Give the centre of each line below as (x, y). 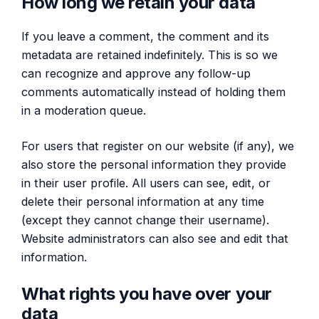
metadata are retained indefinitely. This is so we (150, 54)
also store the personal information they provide (154, 165)
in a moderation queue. (84, 110)
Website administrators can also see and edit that (155, 239)
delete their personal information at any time (143, 202)
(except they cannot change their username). (145, 220)
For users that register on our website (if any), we (158, 146)
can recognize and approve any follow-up (136, 73)
